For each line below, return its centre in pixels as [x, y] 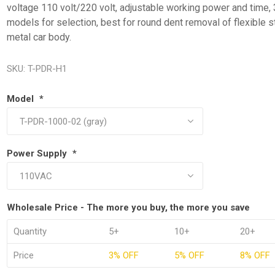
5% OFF [190, 256]
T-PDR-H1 [48, 69]
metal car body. [39, 37]
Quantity [30, 232]
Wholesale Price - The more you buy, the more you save [129, 208]
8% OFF [255, 256]
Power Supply [38, 154]
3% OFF [124, 256]
